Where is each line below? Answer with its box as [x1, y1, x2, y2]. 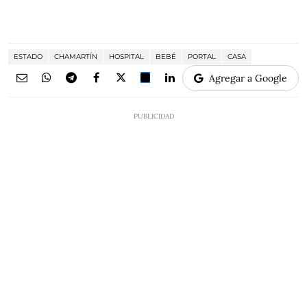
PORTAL [188, 52, 216, 61]
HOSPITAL [109, 52, 144, 61]
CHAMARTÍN [54, 52, 97, 61]
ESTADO [14, 52, 42, 61]
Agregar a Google [209, 72, 287, 84]
